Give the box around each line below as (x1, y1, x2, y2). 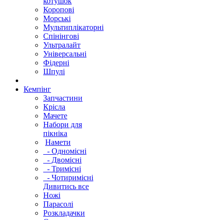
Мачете (43, 111, 67, 120)
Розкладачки (43, 209, 85, 217)
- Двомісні (43, 156, 82, 164)
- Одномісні (43, 147, 86, 155)
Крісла (43, 103, 65, 111)
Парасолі (43, 200, 73, 208)
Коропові (43, 5, 74, 14)
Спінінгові (43, 32, 79, 40)
